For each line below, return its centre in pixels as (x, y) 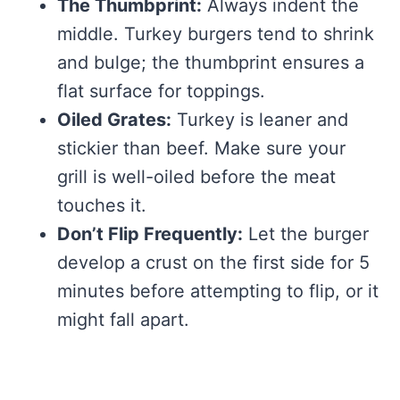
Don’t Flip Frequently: (150, 234)
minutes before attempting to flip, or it (218, 292)
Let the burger (306, 234)
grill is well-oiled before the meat (196, 177)
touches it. (102, 206)
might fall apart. (123, 320)
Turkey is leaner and (260, 120)
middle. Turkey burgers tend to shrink (216, 34)
